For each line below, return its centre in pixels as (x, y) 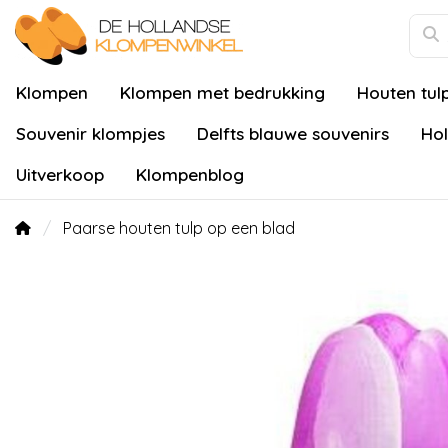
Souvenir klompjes (90, 133)
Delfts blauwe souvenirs (293, 133)
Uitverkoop (60, 174)
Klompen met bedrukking (222, 92)
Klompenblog (190, 174)
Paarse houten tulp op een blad (179, 228)
